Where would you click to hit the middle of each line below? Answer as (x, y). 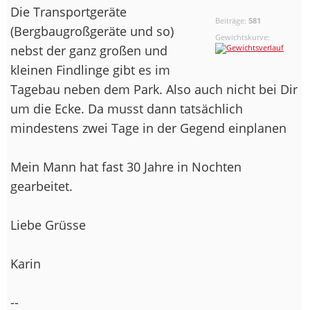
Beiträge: (232, 20)
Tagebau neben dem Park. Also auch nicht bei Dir (154, 89)
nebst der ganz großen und (89, 50)
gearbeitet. (42, 186)
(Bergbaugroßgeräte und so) (92, 31)
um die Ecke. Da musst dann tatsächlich (127, 108)
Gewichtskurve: (243, 37)
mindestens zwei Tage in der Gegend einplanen (150, 128)
